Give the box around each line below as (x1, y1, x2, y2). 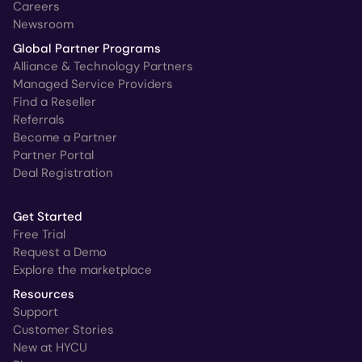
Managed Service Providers (13, 75, 173, 92)
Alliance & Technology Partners (13, 57, 193, 74)
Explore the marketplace (13, 261, 152, 278)
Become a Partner (13, 128, 117, 145)
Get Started (13, 208, 82, 225)
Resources (13, 285, 74, 302)
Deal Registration (13, 164, 113, 181)
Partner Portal (13, 146, 94, 163)
